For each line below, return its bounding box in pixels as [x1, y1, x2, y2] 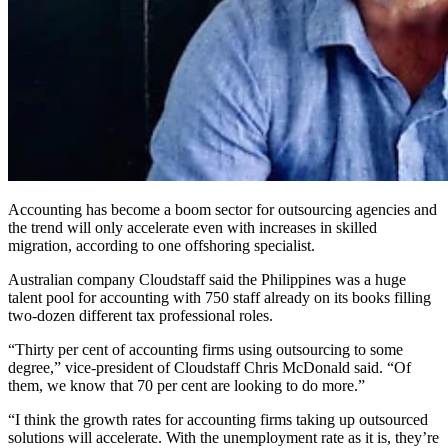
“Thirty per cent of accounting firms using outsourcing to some [8, 340, 403, 358]
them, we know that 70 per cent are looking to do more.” [8, 376, 365, 394]
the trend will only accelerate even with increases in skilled [8, 218, 377, 236]
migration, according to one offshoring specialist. [8, 236, 315, 254]
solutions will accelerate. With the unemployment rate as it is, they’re [8, 428, 439, 446]
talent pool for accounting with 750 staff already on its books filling [8, 288, 431, 306]
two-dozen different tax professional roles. [8, 306, 273, 324]
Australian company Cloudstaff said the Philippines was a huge [8, 270, 406, 288]
